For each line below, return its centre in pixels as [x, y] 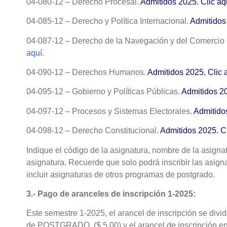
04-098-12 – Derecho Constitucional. [93, 131]
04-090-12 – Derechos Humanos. [87, 72]
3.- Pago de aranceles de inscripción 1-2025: [111, 194]
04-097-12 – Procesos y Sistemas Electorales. [110, 111]
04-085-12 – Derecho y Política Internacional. [108, 21]
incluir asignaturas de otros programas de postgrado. [121, 174]
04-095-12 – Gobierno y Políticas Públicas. [104, 92]
